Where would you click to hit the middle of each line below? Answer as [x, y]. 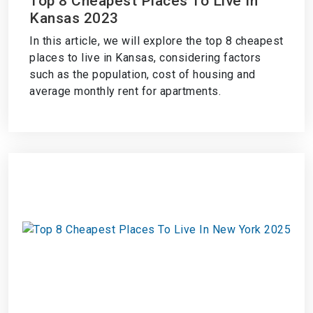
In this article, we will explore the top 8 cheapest [156, 41]
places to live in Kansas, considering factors [145, 58]
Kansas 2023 [74, 18]
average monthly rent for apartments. [125, 91]
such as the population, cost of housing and [143, 74]
